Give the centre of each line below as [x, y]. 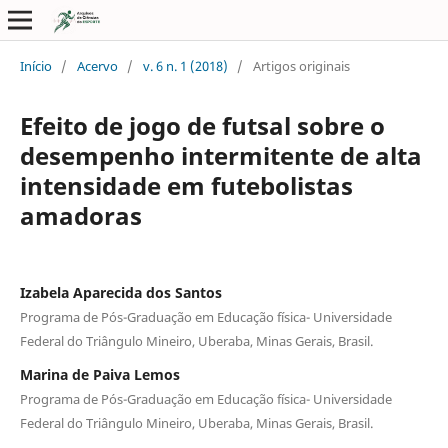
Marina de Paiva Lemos [99, 374]
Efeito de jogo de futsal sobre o [202, 125]
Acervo [97, 65]
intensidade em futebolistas [186, 185]
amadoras [80, 215]
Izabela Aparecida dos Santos [120, 292]
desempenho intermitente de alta [220, 155]
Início [35, 65]
